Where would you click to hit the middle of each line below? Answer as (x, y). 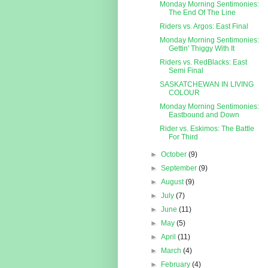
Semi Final (186, 71)
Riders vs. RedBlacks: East (203, 63)
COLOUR (184, 93)
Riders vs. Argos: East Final (204, 27)
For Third (183, 137)
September (180, 168)
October (175, 155)
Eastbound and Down (204, 115)
